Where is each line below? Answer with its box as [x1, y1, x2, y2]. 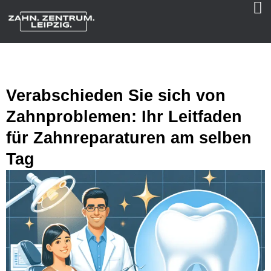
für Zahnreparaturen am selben [6, 129, 252, 148]
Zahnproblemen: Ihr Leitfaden [6, 108, 242, 126]
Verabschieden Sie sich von [6, 87, 226, 105]
